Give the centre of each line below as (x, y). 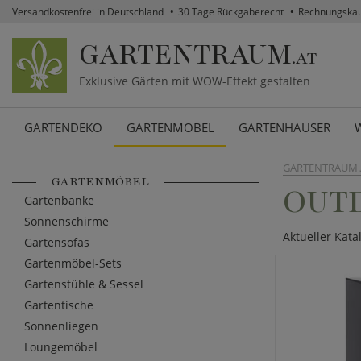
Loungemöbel (61, 347)
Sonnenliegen (61, 326)
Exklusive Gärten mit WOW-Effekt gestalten (195, 81)
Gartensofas (57, 243)
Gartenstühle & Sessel (84, 284)
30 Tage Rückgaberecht (231, 12)
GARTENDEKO (63, 128)
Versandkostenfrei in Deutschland (88, 12)
